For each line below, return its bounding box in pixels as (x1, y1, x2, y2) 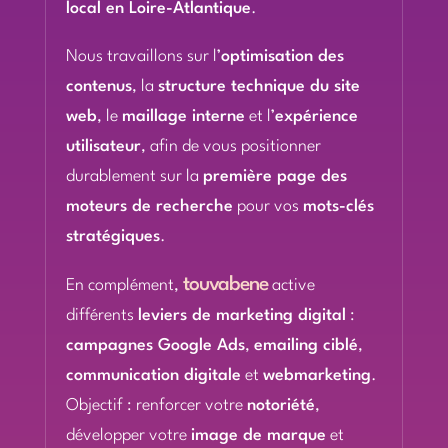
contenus (65, 78, 132, 95)
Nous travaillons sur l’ (65, 48, 221, 65)
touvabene (182, 275, 269, 295)
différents (65, 307, 138, 324)
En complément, (65, 277, 183, 294)
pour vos (232, 198, 303, 215)
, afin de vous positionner (140, 138, 321, 155)
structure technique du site (157, 78, 360, 95)
